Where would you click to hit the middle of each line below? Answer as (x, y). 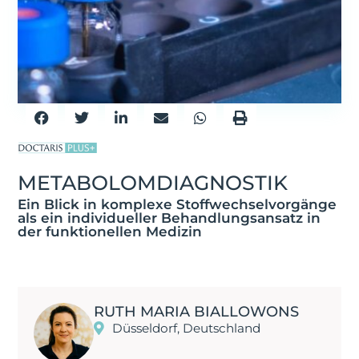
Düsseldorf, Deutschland (186, 329)
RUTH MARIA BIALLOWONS (196, 312)
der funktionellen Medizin (109, 232)
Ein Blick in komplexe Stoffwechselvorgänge (177, 205)
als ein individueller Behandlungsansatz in (169, 218)
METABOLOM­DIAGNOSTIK (152, 183)
